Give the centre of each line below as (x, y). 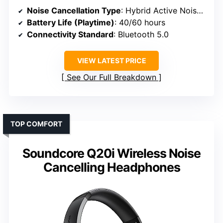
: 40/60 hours (140, 23)
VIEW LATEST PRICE (111, 61)
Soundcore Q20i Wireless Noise (111, 154)
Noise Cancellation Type (74, 11)
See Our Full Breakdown (111, 77)
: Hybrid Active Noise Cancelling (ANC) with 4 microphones (159, 11)
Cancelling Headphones (111, 167)
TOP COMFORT (36, 124)
